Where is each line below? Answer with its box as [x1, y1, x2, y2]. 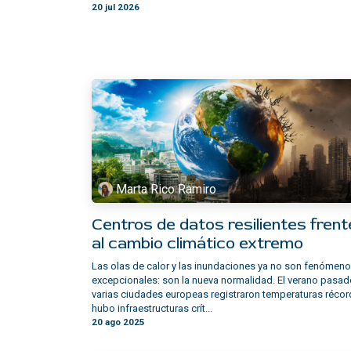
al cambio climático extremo [92, 233, 303, 254]
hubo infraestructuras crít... [92, 302, 212, 315]
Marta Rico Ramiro [116, 181, 217, 197]
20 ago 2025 [92, 317, 145, 328]
